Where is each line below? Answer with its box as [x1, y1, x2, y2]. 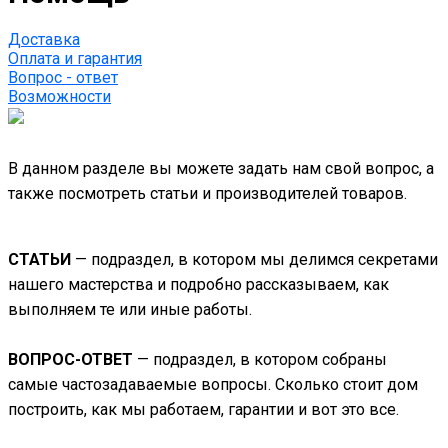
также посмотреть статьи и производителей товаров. [8, 184, 407, 204]
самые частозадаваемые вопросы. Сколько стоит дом [8, 375, 418, 395]
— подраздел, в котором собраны [137, 350, 387, 370]
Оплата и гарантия [8, 49, 142, 69]
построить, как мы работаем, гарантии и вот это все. [8, 400, 399, 420]
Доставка [8, 30, 80, 50]
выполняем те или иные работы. [8, 300, 256, 320]
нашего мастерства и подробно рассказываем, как [8, 275, 389, 295]
